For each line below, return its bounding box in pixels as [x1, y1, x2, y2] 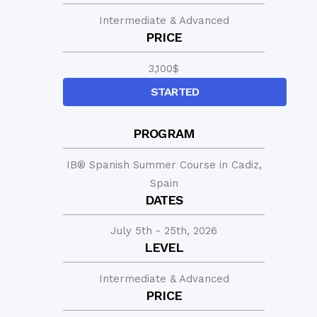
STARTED [150, 84, 200, 98]
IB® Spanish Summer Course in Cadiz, [66, 158, 262, 171]
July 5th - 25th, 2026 [110, 224, 217, 237]
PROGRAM [132, 125, 195, 141]
